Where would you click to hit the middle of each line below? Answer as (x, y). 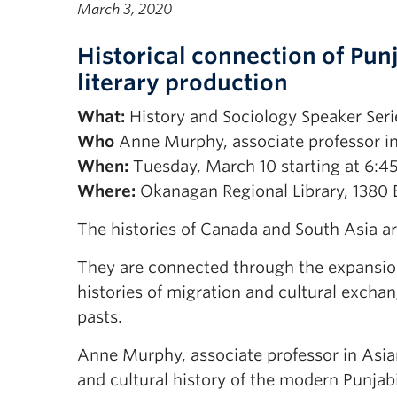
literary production (183, 82)
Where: (106, 191)
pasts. (100, 317)
